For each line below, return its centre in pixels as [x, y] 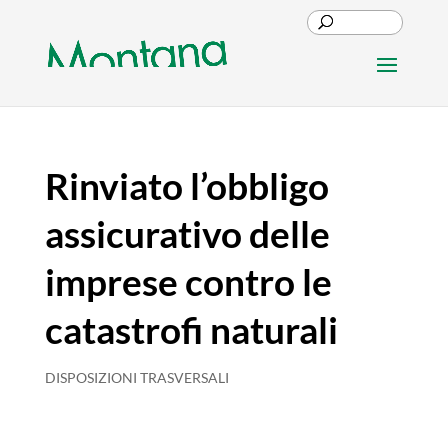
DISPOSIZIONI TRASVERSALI [136, 377]
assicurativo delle [187, 233]
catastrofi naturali [191, 329]
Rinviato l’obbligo [186, 185]
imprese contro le [188, 281]
